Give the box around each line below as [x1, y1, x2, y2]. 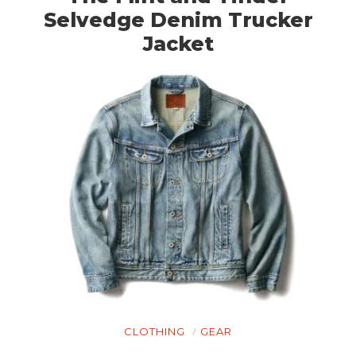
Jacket [142, 31, 214, 56]
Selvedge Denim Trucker [43, 7, 313, 32]
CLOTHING [124, 325, 185, 339]
